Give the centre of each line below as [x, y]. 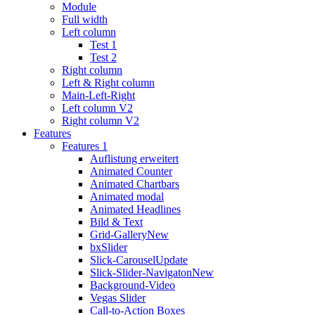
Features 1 [85, 146]
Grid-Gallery [118, 235]
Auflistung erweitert [134, 159]
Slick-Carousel [123, 260]
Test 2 [103, 58]
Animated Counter [131, 172]
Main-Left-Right [98, 96]
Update [172, 260]
